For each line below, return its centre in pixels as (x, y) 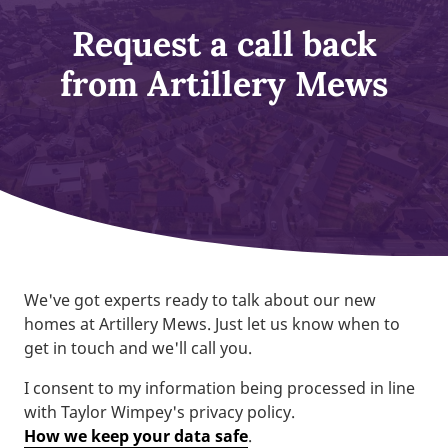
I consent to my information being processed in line (219, 388)
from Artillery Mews (224, 83)
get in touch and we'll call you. (138, 348)
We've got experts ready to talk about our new (200, 300)
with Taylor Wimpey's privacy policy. (159, 412)
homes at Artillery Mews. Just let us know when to (212, 324)
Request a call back (224, 43)
